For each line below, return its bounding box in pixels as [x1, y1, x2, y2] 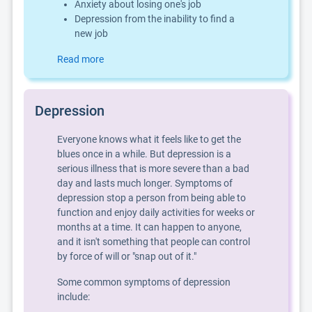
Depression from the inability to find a [75, 13, 235, 24]
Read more [57, 54, 104, 65]
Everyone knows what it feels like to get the [57, 134, 241, 145]
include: [57, 291, 90, 302]
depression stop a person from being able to [57, 192, 246, 203]
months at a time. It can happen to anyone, [57, 221, 242, 233]
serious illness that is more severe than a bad [57, 163, 249, 174]
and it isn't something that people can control [57, 236, 250, 247]
